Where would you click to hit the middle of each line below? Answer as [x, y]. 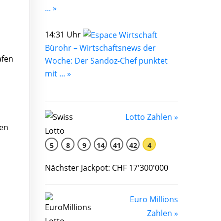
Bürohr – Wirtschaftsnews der [100, 48]
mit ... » [58, 74]
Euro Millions [154, 200]
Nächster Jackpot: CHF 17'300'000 [107, 168]
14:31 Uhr [64, 34]
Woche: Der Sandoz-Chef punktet [106, 61]
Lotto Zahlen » [152, 117]
